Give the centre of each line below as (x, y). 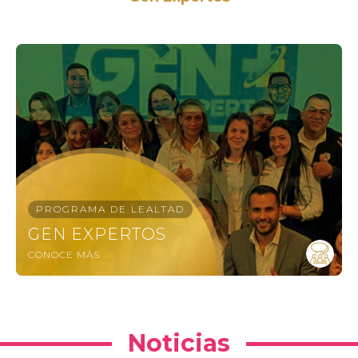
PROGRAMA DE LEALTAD (110, 209)
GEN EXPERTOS (97, 235)
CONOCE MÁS (64, 255)
